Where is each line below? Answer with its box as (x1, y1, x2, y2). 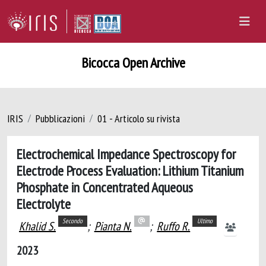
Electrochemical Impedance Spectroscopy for (17, 145, 236, 163)
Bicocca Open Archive (81, 53, 185, 72)
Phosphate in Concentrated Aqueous (17, 178, 193, 196)
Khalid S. (19, 218, 56, 234)
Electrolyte (17, 195, 71, 213)
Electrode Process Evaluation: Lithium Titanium (17, 161, 243, 179)
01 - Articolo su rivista (97, 112, 180, 125)
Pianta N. (94, 218, 132, 234)
